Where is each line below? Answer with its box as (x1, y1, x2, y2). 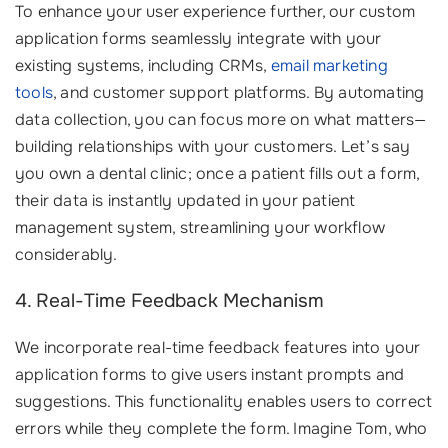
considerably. (15, 244, 118, 265)
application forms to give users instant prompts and (15, 364, 405, 385)
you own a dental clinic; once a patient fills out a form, (15, 163, 420, 184)
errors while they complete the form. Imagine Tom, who (15, 418, 428, 439)
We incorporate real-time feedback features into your (15, 337, 421, 358)
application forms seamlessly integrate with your (15, 28, 382, 49)
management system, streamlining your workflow (15, 217, 386, 238)
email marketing (270, 55, 388, 76)
